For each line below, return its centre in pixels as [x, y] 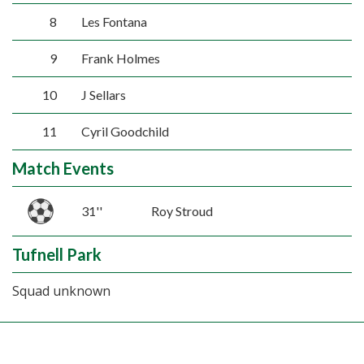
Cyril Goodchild [125, 131]
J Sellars [103, 95]
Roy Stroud [182, 210]
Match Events [63, 168]
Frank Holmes [120, 58]
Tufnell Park [57, 254]
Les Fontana [114, 22]
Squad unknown [61, 290]
